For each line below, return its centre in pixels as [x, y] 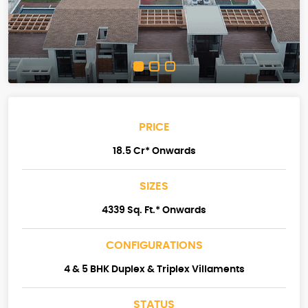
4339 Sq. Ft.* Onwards [154, 211]
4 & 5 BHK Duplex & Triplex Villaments [154, 270]
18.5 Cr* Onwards [154, 152]
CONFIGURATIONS [154, 246]
